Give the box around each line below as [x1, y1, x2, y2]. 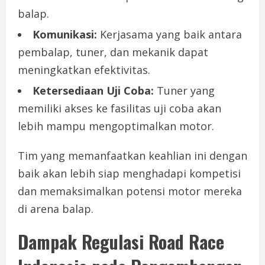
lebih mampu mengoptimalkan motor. [18, 119, 214, 134]
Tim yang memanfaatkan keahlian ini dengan [18, 148, 247, 163]
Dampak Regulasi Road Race [18, 228, 224, 256]
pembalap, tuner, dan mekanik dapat [18, 45, 208, 60]
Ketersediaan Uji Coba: [33, 83, 154, 98]
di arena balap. [18, 202, 93, 216]
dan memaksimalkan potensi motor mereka [18, 184, 242, 199]
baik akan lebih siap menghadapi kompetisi [18, 166, 241, 181]
